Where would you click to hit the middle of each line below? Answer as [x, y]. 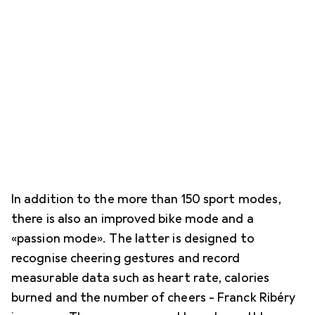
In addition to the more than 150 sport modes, [147, 199]
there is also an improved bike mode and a [133, 218]
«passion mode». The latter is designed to [133, 238]
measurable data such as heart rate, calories [140, 277]
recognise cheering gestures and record [126, 258]
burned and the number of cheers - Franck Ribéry [154, 297]
